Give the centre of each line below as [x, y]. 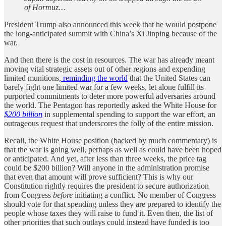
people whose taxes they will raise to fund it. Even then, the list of [108, 213]
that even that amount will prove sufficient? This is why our [99, 177]
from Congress [29, 195]
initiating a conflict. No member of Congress [144, 195]
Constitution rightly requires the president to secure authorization [106, 186]
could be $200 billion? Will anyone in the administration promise [107, 167]
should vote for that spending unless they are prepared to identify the [112, 204]
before [63, 195]
